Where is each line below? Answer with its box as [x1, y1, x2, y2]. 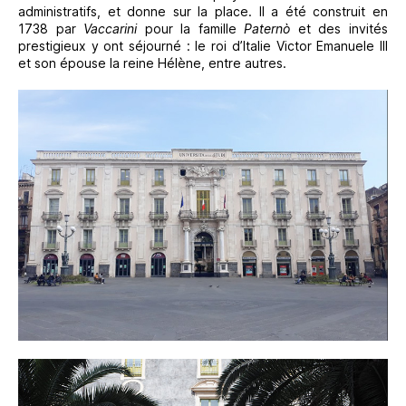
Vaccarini [83, 21, 138, 37]
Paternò [244, 21, 291, 37]
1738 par [18, 21, 84, 37]
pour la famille [137, 21, 245, 37]
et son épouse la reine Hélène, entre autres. [18, 55, 286, 72]
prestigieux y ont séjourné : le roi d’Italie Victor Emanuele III [18, 38, 388, 54]
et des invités [290, 21, 389, 37]
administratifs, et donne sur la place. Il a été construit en [18, 4, 388, 20]
